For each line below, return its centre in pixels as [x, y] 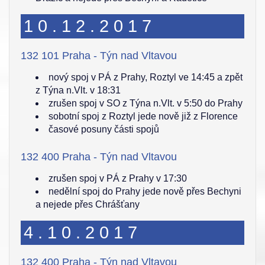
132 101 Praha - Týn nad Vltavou [99, 56]
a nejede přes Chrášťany [88, 204]
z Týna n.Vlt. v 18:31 [78, 90]
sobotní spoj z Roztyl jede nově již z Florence [143, 116]
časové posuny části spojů [104, 129]
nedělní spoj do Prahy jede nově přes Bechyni [145, 191]
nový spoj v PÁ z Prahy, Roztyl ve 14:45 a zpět [146, 77]
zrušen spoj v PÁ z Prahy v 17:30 [118, 178]
